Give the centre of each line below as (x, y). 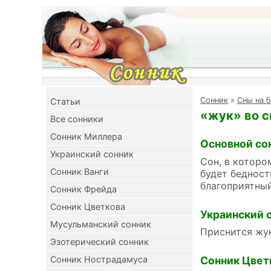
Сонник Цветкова (88, 207)
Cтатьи (65, 101)
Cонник (214, 100)
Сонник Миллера (86, 136)
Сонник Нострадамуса (99, 259)
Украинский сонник (92, 154)
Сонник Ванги (80, 171)
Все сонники (77, 119)
